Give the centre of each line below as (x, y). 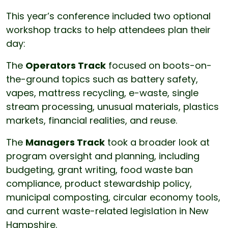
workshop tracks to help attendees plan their (108, 30)
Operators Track (66, 66)
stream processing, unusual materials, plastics (112, 107)
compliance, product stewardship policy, (99, 184)
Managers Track (65, 142)
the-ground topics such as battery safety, (102, 79)
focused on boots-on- (159, 66)
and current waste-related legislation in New (107, 211)
